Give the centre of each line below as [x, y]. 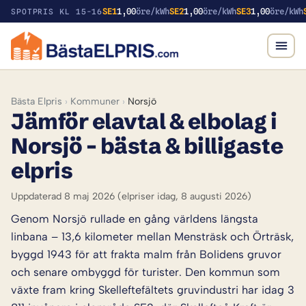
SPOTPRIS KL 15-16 [57, 11]
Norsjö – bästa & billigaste [147, 145]
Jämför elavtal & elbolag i [144, 121]
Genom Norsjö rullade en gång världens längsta [135, 218]
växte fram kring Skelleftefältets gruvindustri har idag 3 [153, 289]
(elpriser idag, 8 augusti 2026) [183, 196]
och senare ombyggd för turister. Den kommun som [145, 272]
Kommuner [95, 101]
